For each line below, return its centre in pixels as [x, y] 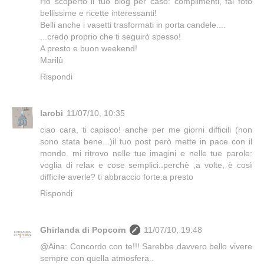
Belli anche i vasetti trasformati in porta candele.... [133, 25]
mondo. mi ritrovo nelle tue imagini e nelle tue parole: [146, 154]
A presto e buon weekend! [89, 49]
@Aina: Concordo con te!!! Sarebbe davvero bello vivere [146, 247]
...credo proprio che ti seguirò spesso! [110, 37]
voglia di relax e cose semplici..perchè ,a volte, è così [146, 165]
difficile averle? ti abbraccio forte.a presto [117, 177]
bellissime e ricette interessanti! [98, 13]
